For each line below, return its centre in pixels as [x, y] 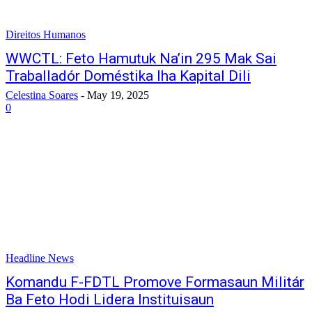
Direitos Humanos [46, 34]
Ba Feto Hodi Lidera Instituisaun [110, 299]
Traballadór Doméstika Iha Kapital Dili [128, 76]
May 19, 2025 [118, 95]
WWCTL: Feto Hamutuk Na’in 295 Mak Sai [141, 58]
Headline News [40, 258]
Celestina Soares [42, 95]
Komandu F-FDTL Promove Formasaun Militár [155, 282]
